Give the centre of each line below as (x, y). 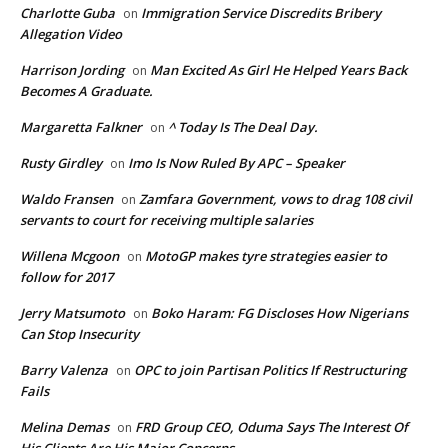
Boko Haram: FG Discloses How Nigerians (279, 313)
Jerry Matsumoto (72, 313)
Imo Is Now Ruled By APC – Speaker (236, 163)
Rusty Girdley (61, 163)
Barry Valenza (64, 370)
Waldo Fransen (66, 199)
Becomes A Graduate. (86, 91)
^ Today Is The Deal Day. (243, 127)
